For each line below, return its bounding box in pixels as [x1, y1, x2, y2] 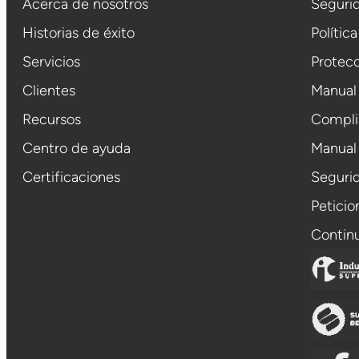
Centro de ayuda [22, 139, 131, 158]
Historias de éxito [22, 24, 135, 42]
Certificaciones [22, 168, 120, 187]
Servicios [22, 53, 80, 71]
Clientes [22, 82, 75, 100]
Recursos [22, 111, 81, 129]
